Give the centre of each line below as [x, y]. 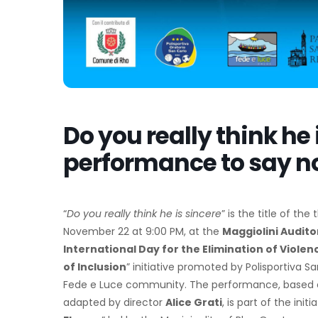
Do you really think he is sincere [144, 214]
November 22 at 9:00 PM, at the [143, 232]
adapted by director [114, 303]
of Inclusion [95, 267]
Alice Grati [194, 303]
